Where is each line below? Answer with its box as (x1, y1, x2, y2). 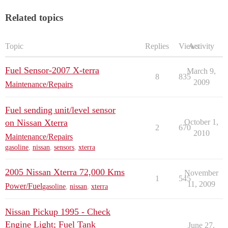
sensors (54, 144, 74, 152)
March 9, (187, 67, 216, 76)
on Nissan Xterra (5, 118, 68, 128)
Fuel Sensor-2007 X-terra (5, 65, 99, 76)
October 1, (184, 118, 218, 127)
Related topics (5, 12, 63, 23)
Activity (188, 42, 214, 51)
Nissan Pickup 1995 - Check (5, 207, 110, 217)
